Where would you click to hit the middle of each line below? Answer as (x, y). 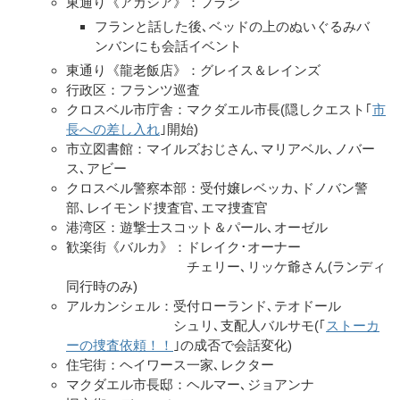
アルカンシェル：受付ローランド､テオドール (204, 305)
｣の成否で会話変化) (233, 345)
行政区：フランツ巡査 (133, 89)
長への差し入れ (113, 129)
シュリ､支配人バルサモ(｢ (196, 325)
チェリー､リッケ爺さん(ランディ (226, 266)
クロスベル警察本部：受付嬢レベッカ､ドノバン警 (217, 187)
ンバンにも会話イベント (168, 46)
